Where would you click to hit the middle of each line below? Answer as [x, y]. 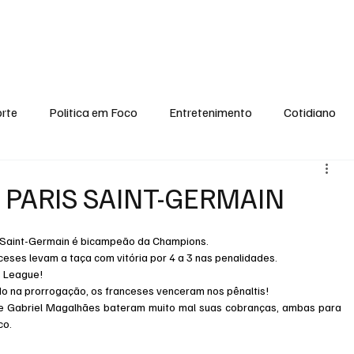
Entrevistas [322, 26]
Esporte [118, 26]
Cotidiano [310, 112]
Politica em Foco [94, 112]
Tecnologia [164, 175]
